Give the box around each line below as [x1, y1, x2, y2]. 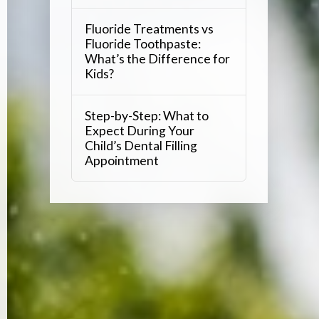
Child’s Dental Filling [84, 137, 197, 153]
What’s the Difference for [84, 51, 230, 67]
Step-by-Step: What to [84, 108, 209, 123]
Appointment [84, 152, 159, 168]
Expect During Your [84, 122, 194, 138]
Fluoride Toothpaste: [84, 36, 201, 52]
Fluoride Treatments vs [84, 21, 214, 37]
